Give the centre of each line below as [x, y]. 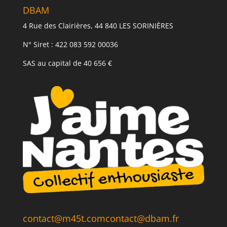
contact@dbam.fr [142, 219]
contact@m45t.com [64, 219]
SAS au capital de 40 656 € [67, 63]
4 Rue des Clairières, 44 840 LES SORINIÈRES [98, 25]
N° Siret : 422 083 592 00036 [70, 44]
